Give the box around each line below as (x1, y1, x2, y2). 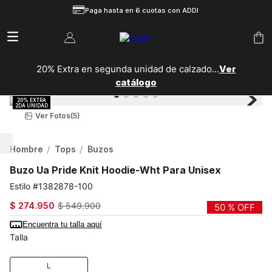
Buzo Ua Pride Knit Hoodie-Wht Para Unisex (10, 163, 221, 176)
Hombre (10, 143, 43, 154)
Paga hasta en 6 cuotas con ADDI (85, 6, 199, 15)
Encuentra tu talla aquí (22, 219, 102, 229)
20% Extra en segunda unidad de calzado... (36, 63, 219, 75)
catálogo (115, 76, 157, 88)
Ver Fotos (35, 110, 70, 120)
